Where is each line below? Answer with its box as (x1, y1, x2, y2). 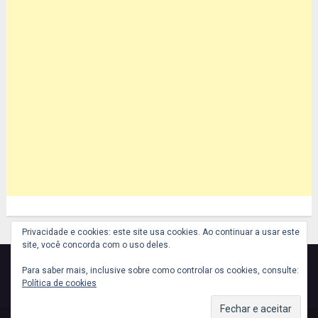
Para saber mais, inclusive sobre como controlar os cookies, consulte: (22, 265, 299, 275)
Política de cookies (22, 278, 97, 288)
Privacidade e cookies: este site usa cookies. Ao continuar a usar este (22, 227, 300, 237)
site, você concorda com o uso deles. (22, 240, 170, 250)
